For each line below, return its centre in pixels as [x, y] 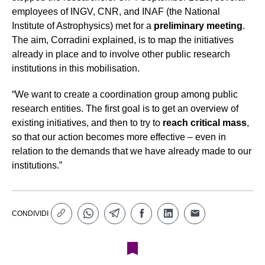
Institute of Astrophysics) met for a [83, 26]
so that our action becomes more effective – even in [119, 137]
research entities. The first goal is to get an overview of [125, 109]
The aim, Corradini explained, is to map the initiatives [123, 40]
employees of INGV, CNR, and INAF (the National [116, 12]
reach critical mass [205, 123]
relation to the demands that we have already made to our [132, 151]
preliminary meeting [198, 26]
